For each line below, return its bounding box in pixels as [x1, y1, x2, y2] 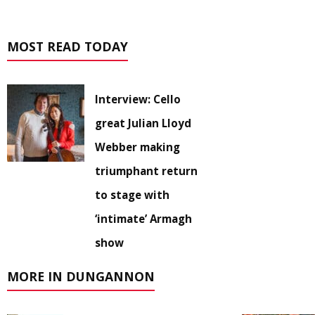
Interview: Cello [95, 92, 181, 107]
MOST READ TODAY [7, 38, 128, 56]
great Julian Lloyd [95, 116, 191, 131]
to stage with [95, 188, 169, 202]
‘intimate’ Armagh [95, 212, 192, 226]
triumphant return [95, 164, 198, 179]
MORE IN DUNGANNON [7, 268, 155, 285]
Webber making [95, 140, 180, 155]
